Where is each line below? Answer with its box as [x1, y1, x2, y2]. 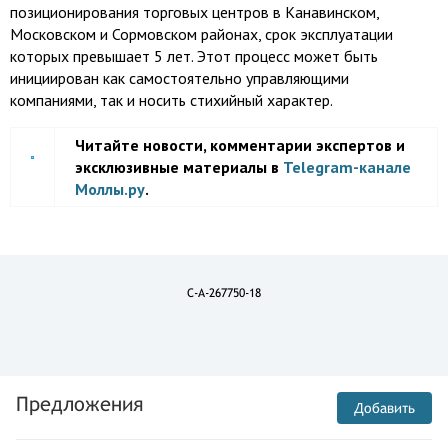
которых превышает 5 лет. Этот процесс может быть [10, 46, 378, 66]
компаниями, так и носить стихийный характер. [10, 90, 333, 110]
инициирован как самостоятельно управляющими [10, 68, 349, 88]
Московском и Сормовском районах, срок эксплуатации [10, 24, 393, 44]
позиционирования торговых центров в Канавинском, [10, 2, 379, 22]
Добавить [354, 400, 415, 416]
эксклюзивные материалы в [75, 157, 283, 177]
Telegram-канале [283, 157, 411, 177]
